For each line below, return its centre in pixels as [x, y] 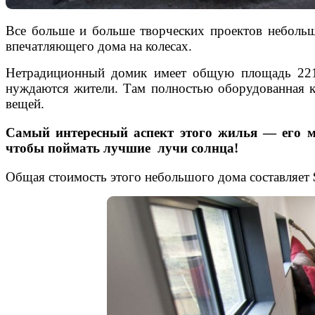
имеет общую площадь [222, 73]
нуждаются [40, 89]
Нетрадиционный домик [80, 73]
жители [95, 89]
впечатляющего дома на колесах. [99, 46]
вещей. [25, 104]
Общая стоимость [58, 176]
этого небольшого [162, 176]
